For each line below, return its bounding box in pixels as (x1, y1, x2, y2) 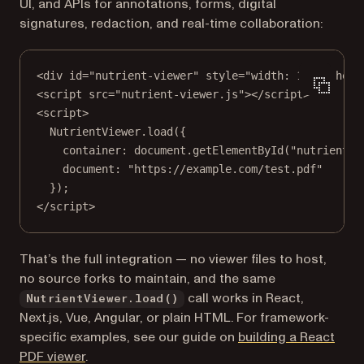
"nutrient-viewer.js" (115, 88, 245, 101)
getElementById (193, 144, 284, 157)
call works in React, (184, 289, 305, 307)
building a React (238, 328, 335, 346)
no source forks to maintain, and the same (19, 270, 275, 288)
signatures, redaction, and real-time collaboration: (19, 15, 323, 32)
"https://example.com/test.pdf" (128, 162, 323, 175)
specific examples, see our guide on (19, 328, 238, 346)
